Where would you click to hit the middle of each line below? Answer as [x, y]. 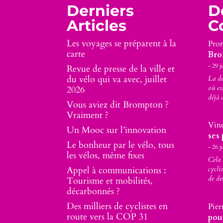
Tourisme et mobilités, [110, 181]
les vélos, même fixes [106, 155]
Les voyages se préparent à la [122, 43]
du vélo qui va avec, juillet [117, 79]
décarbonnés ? [94, 191]
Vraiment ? [88, 115]
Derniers [101, 10]
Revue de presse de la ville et [121, 69]
